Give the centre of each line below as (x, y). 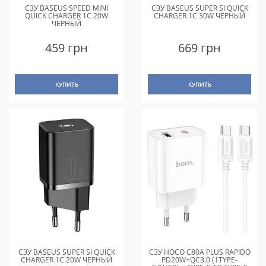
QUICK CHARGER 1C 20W (66, 15)
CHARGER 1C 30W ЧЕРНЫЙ (199, 15)
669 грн (199, 47)
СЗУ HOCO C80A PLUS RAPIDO (199, 252)
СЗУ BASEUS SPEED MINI (66, 8)
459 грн (66, 47)
